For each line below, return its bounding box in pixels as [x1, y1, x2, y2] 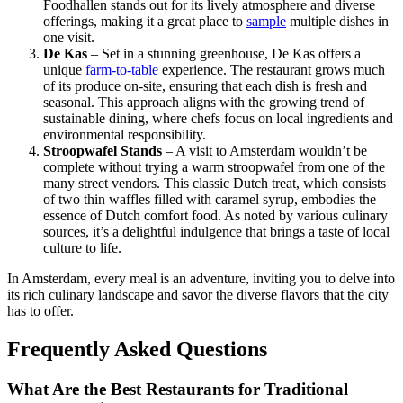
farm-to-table [85, 62, 158, 78]
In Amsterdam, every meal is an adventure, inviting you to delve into [7, 271, 395, 287]
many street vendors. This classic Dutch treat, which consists [43, 175, 386, 192]
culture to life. [43, 240, 121, 256]
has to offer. [7, 303, 74, 319]
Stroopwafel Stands [43, 143, 162, 159]
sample [246, 13, 286, 30]
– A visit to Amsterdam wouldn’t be [162, 143, 367, 159]
